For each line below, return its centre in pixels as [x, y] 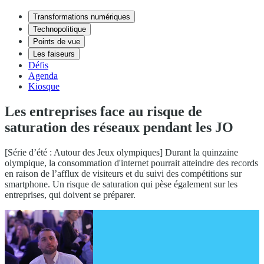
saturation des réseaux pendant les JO [119, 127]
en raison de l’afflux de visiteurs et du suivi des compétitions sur [123, 173]
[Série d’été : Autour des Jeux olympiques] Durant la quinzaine [121, 152]
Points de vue [57, 42]
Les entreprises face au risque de [103, 111]
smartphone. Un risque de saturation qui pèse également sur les [121, 184]
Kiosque [44, 86]
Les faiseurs [54, 54]
